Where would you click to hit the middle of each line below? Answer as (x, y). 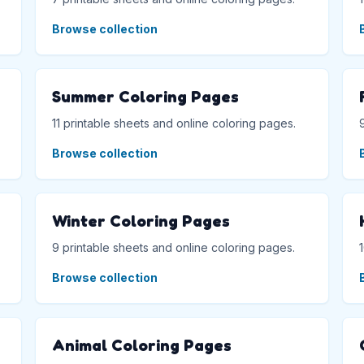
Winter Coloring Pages (141, 221)
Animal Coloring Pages (141, 345)
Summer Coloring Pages (145, 96)
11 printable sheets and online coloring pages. (173, 123)
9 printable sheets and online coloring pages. (173, 247)
